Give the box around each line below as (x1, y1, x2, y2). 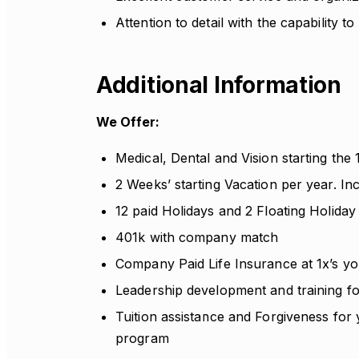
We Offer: (96, 114, 159, 130)
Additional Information (96, 71, 341, 99)
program (115, 330, 169, 346)
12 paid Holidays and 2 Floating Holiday (115, 203, 356, 219)
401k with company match (115, 229, 279, 245)
